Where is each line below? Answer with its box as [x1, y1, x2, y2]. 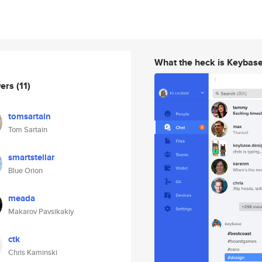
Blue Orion [8, 165, 43, 176]
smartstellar [8, 151, 54, 164]
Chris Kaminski [8, 247, 57, 258]
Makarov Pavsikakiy [8, 206, 74, 217]
